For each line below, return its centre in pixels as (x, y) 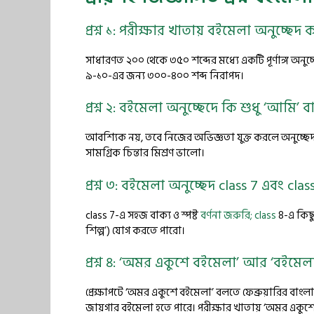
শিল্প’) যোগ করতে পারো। (135, 231)
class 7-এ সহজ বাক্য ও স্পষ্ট (143, 215)
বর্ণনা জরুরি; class (238, 215)
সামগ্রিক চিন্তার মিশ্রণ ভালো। (145, 153)
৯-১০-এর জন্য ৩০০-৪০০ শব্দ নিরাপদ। (165, 76)
